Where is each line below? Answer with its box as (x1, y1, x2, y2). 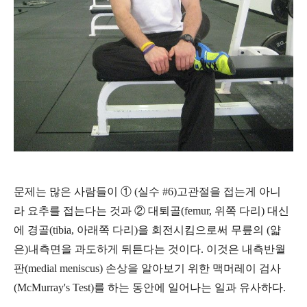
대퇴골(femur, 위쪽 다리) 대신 (148, 204, 289, 217)
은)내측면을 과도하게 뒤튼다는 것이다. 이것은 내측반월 (14, 243, 286, 255)
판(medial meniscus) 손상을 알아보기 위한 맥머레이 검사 (14, 262, 281, 274)
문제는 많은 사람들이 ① (14, 185, 134, 197)
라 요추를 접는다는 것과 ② (14, 204, 148, 217)
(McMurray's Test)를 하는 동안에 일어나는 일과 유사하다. (14, 281, 286, 293)
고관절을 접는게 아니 (177, 185, 281, 197)
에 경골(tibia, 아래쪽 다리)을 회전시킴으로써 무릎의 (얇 (14, 223, 281, 236)
